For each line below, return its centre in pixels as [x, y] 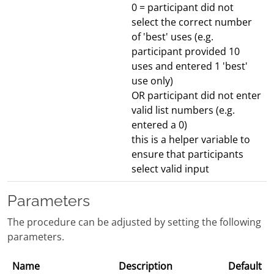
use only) [152, 81]
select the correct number [192, 22]
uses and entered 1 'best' [190, 66]
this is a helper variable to [191, 140]
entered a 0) [159, 125]
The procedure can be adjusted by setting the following [134, 222]
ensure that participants [187, 154]
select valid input [170, 169]
